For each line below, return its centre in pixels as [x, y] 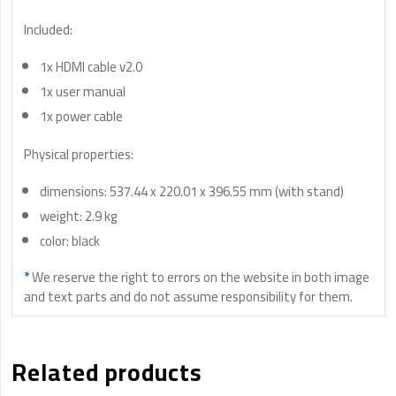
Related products [107, 372]
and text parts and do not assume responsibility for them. [188, 297]
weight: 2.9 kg [79, 216]
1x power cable [81, 116]
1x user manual [83, 91]
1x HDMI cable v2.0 [91, 67]
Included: [48, 30]
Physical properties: [79, 154]
